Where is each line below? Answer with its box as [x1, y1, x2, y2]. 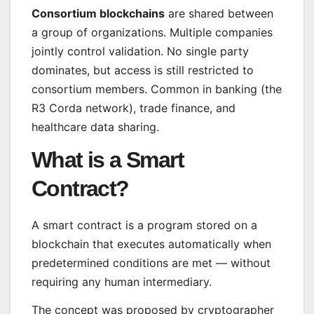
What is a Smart [32, 147, 184, 173]
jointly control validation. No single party [32, 44, 249, 59]
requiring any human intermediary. [32, 275, 212, 289]
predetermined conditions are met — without [32, 256, 271, 271]
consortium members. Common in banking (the [32, 82, 282, 97]
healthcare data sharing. [32, 120, 159, 135]
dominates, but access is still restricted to [32, 63, 254, 78]
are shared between [165, 6, 273, 21]
